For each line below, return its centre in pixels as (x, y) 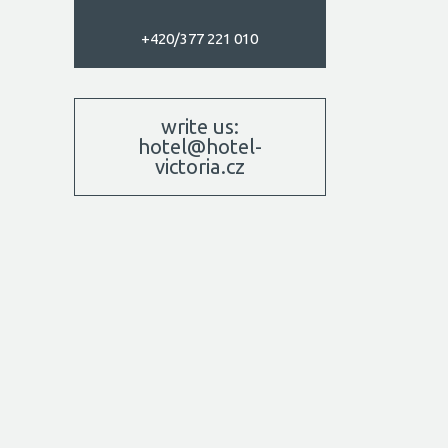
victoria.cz (199, 167)
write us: (199, 127)
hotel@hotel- (199, 147)
